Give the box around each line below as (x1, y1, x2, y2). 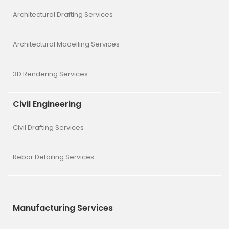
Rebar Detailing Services (13, 152, 94, 162)
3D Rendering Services (13, 68, 88, 79)
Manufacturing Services (13, 201, 113, 214)
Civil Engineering (13, 98, 81, 110)
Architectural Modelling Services (13, 39, 120, 49)
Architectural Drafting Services (13, 9, 113, 19)
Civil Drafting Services (13, 122, 84, 132)
